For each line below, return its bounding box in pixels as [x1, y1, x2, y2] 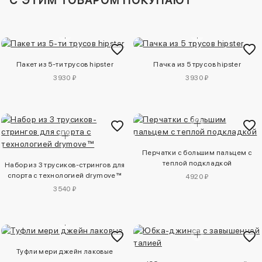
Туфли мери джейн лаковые [16, 247, 113, 256]
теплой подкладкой [162, 158, 232, 167]
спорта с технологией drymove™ [7, 171, 123, 180]
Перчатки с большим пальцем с [142, 148, 253, 157]
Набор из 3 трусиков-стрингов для [4, 160, 125, 169]
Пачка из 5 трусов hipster [153, 60, 242, 68]
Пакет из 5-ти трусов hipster [16, 60, 113, 68]
